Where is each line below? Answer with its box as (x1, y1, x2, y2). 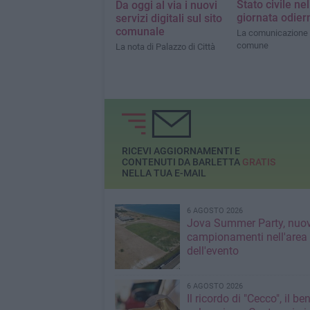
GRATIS (241, 156, 275, 167)
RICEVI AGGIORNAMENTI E (121, 145, 240, 156)
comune (236, 39, 268, 51)
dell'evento (186, 244, 239, 258)
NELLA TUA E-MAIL (121, 167, 206, 179)
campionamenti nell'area (186, 230, 307, 244)
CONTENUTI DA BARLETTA (121, 156, 242, 167)
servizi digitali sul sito (115, 11, 222, 25)
